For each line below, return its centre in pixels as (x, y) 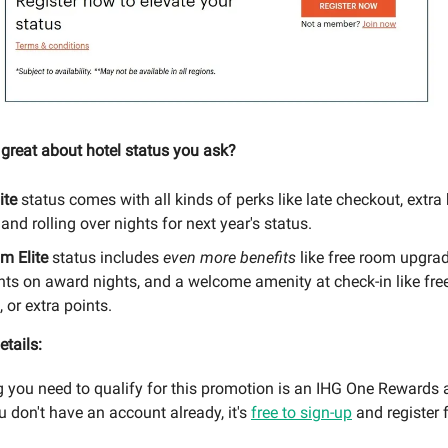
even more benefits (229, 258)
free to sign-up (301, 413)
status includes (105, 258)
